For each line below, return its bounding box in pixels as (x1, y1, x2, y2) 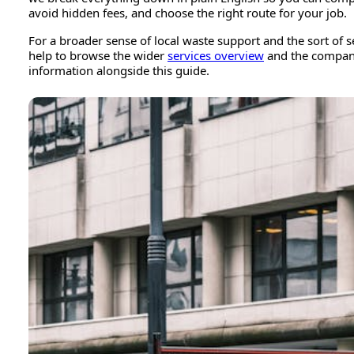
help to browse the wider (28, 47, 168, 63)
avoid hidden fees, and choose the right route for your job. (28, 5, 347, 21)
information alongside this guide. (28, 62, 209, 78)
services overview (168, 47, 264, 63)
